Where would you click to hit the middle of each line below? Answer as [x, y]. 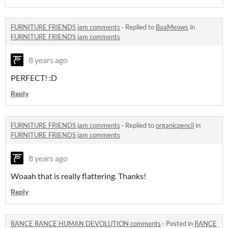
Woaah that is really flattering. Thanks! [79, 176]
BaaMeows [172, 27]
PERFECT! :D [34, 78]
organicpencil [175, 125]
